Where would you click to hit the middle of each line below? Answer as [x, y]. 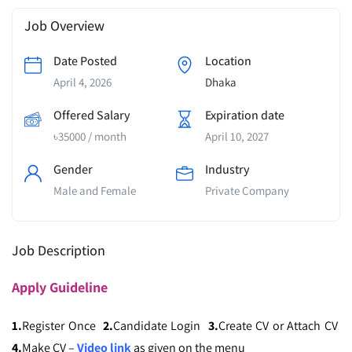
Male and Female [95, 191]
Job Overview [64, 26]
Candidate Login [160, 326]
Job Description [59, 250]
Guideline [79, 287]
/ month [106, 136]
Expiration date [245, 115]
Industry [227, 169]
